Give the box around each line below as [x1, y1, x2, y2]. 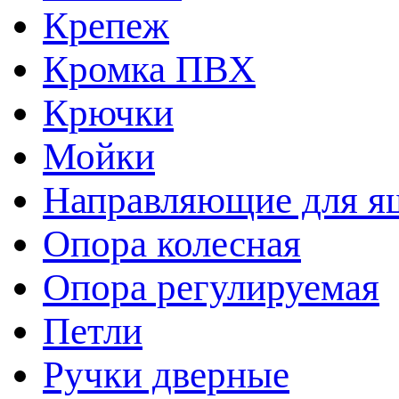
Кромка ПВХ [43, 47, 256, 90]
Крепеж [43, 4, 169, 46]
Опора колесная [43, 222, 301, 265]
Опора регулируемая [43, 265, 379, 308]
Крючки [43, 91, 174, 134]
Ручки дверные [43, 353, 289, 395]
